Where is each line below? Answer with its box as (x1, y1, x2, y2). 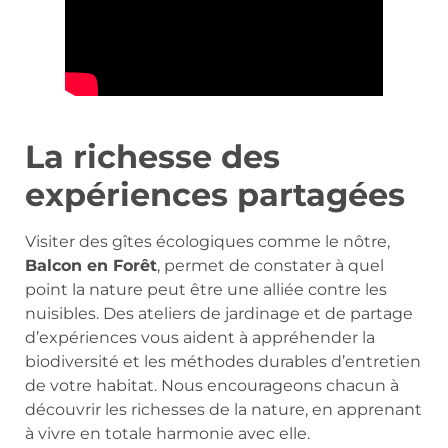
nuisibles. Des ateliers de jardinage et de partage (25, 303, 413, 323)
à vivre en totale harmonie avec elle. (25, 423, 310, 443)
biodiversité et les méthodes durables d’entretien (25, 351, 421, 371)
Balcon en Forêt (25, 255, 157, 275)
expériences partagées (25, 174, 405, 214)
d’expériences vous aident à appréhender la (25, 327, 375, 347)
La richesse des (25, 136, 280, 176)
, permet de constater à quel (157, 255, 384, 275)
